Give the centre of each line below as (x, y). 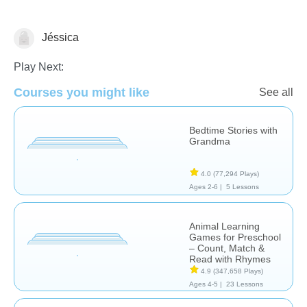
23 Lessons (244, 284)
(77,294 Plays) (236, 173)
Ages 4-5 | (206, 284)
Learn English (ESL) (63, 40)
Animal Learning (224, 226)
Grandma (210, 141)
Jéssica (59, 37)
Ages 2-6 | (206, 186)
